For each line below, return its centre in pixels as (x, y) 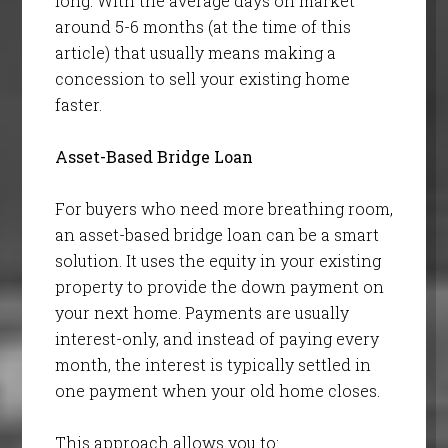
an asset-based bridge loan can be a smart (216, 235)
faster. (78, 105)
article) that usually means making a (195, 53)
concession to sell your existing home (202, 79)
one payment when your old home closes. (217, 391)
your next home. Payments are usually (201, 313)
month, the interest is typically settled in (212, 365)
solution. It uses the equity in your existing (217, 261)
